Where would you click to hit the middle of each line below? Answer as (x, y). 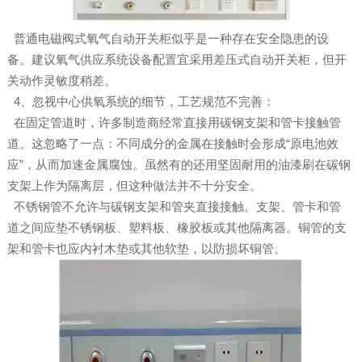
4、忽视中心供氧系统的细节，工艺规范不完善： (141, 102)
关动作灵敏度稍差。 (61, 81)
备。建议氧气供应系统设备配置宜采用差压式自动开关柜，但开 (177, 60)
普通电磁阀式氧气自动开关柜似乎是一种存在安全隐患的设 (168, 39)
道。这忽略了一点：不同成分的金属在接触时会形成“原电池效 (173, 144)
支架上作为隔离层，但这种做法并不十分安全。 (134, 186)
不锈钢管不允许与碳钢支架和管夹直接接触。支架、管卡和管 (174, 207)
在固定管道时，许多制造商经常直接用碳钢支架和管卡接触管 (174, 123)
